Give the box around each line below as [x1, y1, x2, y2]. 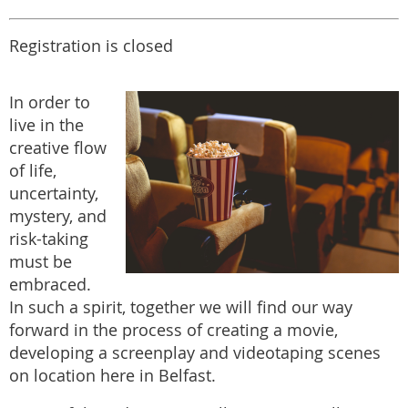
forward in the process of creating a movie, [9, 319, 338, 341]
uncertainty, [9, 182, 98, 204]
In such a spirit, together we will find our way [9, 296, 352, 318]
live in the [9, 114, 84, 136]
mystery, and [9, 205, 107, 227]
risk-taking [9, 228, 88, 250]
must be [9, 250, 72, 272]
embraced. [9, 273, 91, 295]
